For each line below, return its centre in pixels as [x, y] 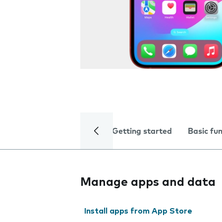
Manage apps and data [148, 182]
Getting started [142, 131]
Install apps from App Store [138, 211]
